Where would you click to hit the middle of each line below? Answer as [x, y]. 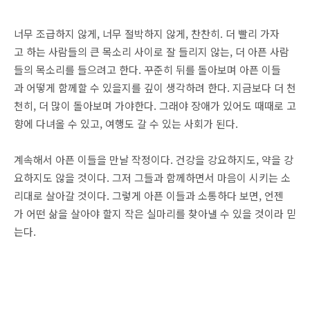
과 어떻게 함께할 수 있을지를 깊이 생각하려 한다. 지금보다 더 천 [155, 88]
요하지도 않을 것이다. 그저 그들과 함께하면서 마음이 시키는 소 [152, 177]
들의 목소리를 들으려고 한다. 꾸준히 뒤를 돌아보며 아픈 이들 [147, 70]
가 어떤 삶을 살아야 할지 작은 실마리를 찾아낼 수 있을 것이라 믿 [155, 213]
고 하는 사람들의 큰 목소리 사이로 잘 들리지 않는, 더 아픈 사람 [152, 52]
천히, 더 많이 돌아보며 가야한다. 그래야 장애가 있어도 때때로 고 [155, 106]
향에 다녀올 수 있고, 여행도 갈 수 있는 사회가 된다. [126, 124]
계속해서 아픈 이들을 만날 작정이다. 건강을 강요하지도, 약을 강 [154, 159]
